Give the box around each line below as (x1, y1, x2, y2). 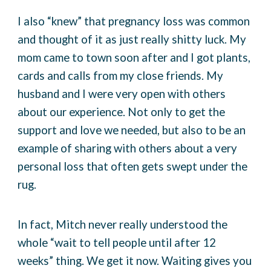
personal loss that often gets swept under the (18, 160, 248, 174)
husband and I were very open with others (18, 87, 226, 101)
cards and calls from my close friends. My (18, 69, 224, 83)
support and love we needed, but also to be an (18, 123, 246, 137)
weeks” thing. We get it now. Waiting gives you (18, 254, 252, 268)
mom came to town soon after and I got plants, (18, 51, 251, 65)
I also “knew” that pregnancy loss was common (18, 15, 250, 28)
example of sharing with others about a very (18, 142, 238, 155)
